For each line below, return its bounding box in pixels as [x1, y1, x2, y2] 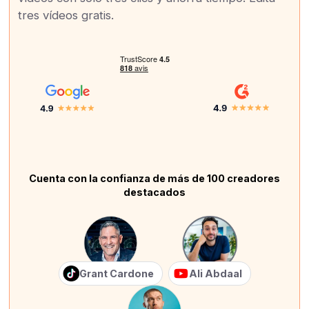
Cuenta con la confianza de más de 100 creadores [29, 172, 280, 184]
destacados [123, 186, 186, 198]
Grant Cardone [79, 267, 154, 279]
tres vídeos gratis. [18, 8, 114, 22]
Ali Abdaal [188, 267, 242, 279]
